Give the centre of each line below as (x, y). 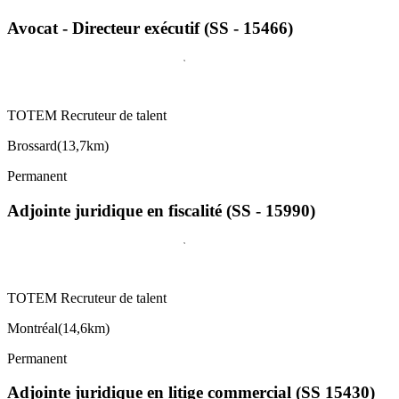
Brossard (32, 146)
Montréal (33, 328)
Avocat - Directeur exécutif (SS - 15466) (150, 28)
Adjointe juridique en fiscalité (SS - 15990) (161, 210)
